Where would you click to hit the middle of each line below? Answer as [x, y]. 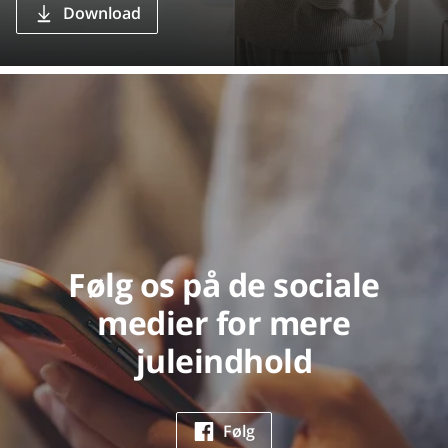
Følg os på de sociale [224, 284]
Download [102, 13]
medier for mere [224, 322]
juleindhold [224, 360]
